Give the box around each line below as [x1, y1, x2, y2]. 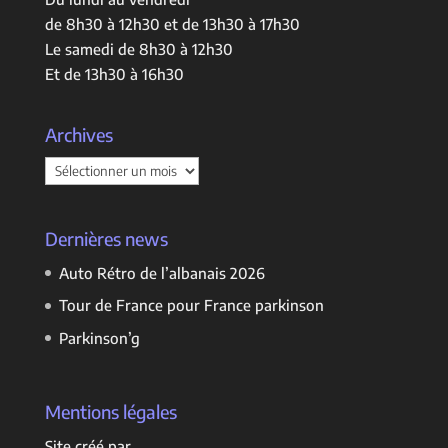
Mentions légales [44, 400, 177, 424]
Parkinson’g [58, 328, 140, 347]
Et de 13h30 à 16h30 [44, 65, 184, 84]
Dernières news [44, 226, 168, 250]
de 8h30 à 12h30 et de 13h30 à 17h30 [44, 15, 300, 34]
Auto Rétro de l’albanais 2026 [58, 263, 265, 282]
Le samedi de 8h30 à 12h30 [44, 40, 233, 59]
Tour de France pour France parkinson [58, 296, 324, 315]
